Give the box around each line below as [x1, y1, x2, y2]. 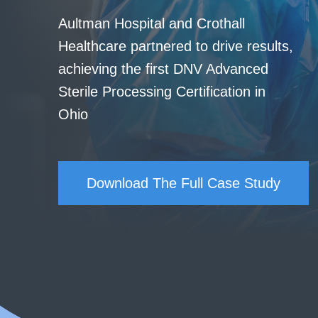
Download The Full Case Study [87, 175, 280, 191]
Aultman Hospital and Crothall [58, 16, 245, 31]
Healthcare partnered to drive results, [58, 38, 293, 54]
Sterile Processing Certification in [58, 84, 265, 99]
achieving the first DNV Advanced [58, 61, 268, 77]
